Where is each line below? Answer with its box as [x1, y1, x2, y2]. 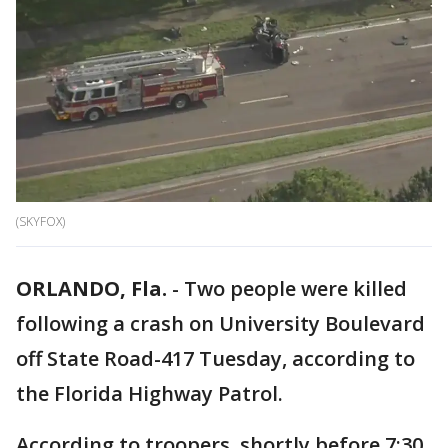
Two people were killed [184, 275, 407, 303]
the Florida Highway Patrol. [16, 380, 283, 408]
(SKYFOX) [16, 213, 65, 231]
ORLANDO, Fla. [16, 275, 167, 303]
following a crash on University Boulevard [16, 310, 425, 338]
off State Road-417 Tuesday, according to [16, 345, 415, 373]
